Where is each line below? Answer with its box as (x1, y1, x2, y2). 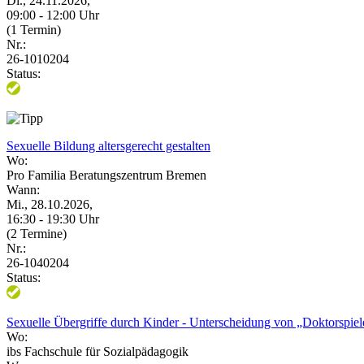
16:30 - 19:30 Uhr (6, 211, 99, 226)
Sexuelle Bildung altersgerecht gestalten (6, 138, 210, 153)
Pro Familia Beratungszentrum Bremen (6, 167, 206, 182)
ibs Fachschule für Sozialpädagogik (6, 344, 188, 358)
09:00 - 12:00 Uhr (6, 7, 99, 22)
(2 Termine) (6, 226, 67, 240)
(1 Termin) (6, 22, 61, 37)
